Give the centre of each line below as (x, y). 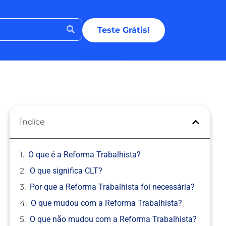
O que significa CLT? (66, 171)
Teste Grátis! (124, 30)
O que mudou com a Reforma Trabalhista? (107, 203)
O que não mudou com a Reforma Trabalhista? (114, 219)
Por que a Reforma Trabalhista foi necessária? (112, 187)
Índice (33, 122)
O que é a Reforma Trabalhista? (85, 155)
